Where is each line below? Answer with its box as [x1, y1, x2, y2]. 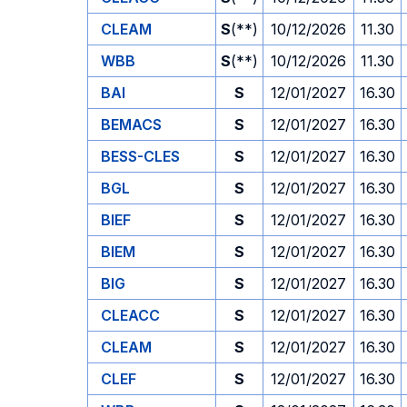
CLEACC [101, 306, 160, 324]
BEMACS [101, 115, 162, 134]
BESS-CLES [101, 147, 180, 165]
